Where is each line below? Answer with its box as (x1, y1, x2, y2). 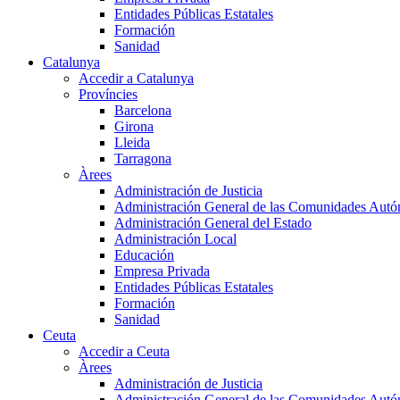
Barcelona (114, 103, 171, 119)
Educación (114, 247, 174, 263)
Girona (114, 119, 154, 135)
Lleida (114, 135, 150, 151)
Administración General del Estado (114, 215, 312, 231)
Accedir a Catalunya (79, 71, 194, 87)
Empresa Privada (114, 263, 210, 279)
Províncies (79, 87, 137, 103)
